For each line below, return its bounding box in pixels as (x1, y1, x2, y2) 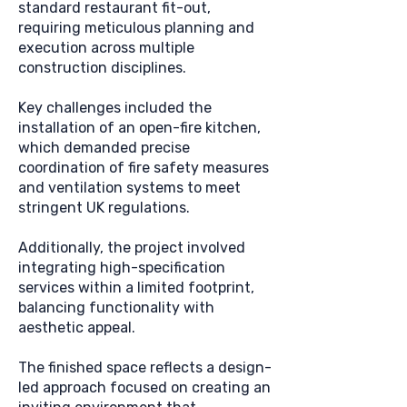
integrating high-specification (18, 259, 225, 276)
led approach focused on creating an (18, 379, 271, 396)
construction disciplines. (18, 59, 186, 76)
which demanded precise (18, 139, 190, 156)
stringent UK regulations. (18, 199, 190, 216)
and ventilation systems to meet (18, 179, 241, 196)
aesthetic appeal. (18, 319, 135, 336)
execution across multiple (18, 39, 194, 56)
